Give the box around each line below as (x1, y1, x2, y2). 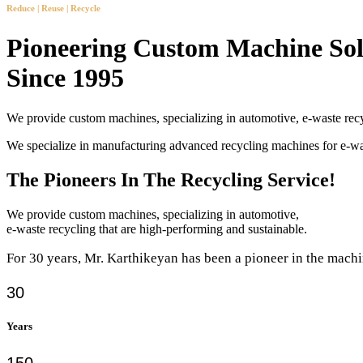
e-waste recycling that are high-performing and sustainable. (6, 221, 307, 236)
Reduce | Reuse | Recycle (6, 3, 100, 14)
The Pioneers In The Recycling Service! (6, 169, 335, 190)
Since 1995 (6, 63, 124, 93)
